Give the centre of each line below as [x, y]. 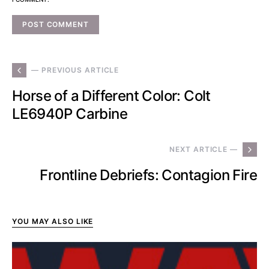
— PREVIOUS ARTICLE [75, 70]
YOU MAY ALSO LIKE [53, 222]
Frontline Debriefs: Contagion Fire [148, 175]
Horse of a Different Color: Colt [111, 96]
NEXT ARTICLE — [204, 150]
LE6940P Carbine [70, 114]
